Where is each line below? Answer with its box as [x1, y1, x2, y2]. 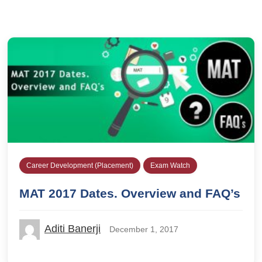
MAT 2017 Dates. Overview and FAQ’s [19, 187, 240, 201]
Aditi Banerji [44, 223, 101, 235]
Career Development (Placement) [26, 161, 133, 170]
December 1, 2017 [109, 225, 178, 235]
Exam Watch [150, 161, 190, 170]
